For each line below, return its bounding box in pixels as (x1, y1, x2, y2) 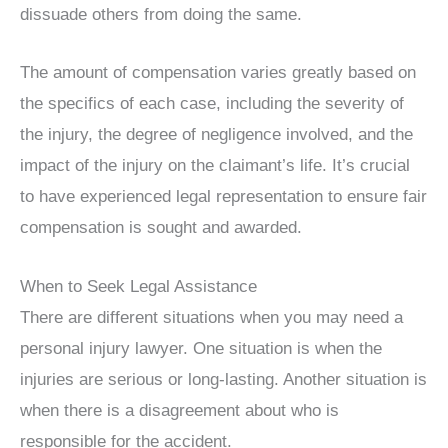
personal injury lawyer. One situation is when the (20, 338, 382, 358)
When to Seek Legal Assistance (20, 276, 257, 296)
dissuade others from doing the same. (20, 5, 302, 25)
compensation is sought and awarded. (20, 218, 302, 238)
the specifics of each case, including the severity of (20, 94, 404, 114)
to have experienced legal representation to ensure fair (20, 187, 427, 207)
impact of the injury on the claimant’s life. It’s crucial (20, 156, 410, 176)
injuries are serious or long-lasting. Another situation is (20, 369, 427, 389)
